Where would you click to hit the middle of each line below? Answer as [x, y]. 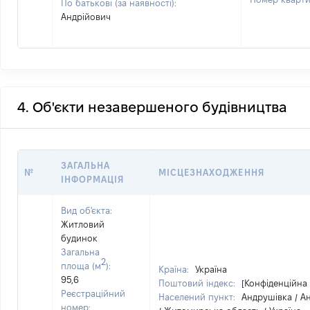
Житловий [83, 224]
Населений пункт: [198, 297]
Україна [211, 269]
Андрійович [86, 17]
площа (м [81, 266]
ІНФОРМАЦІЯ [93, 179]
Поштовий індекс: [198, 283]
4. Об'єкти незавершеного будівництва [152, 107]
